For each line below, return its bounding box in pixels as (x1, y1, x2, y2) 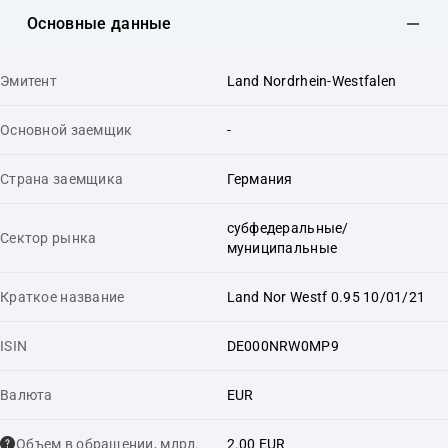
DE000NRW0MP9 (226, 337, 339, 354)
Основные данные (27, 14, 172, 33)
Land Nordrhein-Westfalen (226, 72, 397, 89)
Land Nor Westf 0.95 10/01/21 (226, 288, 426, 305)
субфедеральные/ (226, 219, 349, 236)
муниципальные (226, 239, 338, 256)
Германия (226, 170, 293, 187)
